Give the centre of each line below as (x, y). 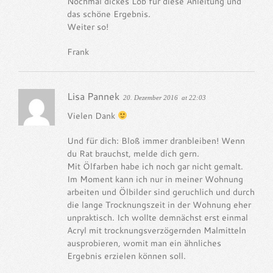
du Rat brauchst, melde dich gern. (133, 153)
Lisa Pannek (93, 96)
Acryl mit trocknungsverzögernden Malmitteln (157, 230)
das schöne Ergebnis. (109, 13)
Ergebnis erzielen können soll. (126, 255)
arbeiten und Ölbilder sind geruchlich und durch (161, 191)
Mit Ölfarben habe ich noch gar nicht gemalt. (155, 166)
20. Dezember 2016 (151, 97)
